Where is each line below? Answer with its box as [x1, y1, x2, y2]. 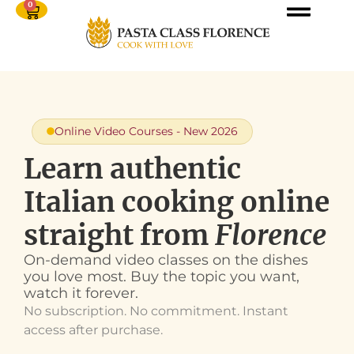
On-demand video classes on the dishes [24, 250, 308, 269]
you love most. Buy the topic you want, [24, 267, 299, 285]
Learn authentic [24, 151, 241, 186]
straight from [24, 217, 215, 253]
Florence [215, 217, 326, 253]
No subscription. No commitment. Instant [24, 303, 288, 318]
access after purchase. [24, 322, 163, 337]
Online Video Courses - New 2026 [55, 123, 238, 138]
